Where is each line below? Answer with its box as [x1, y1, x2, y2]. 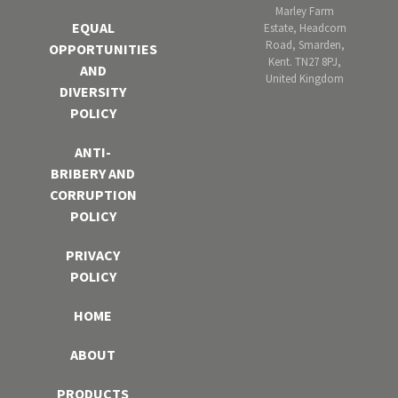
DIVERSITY [60, 83, 127, 101]
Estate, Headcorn [263, 20, 346, 36]
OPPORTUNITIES [48, 40, 157, 59]
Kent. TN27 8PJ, [268, 53, 342, 69]
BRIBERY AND [51, 164, 136, 183]
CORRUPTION [49, 186, 137, 204]
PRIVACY [66, 246, 121, 265]
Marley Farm [275, 3, 335, 19]
